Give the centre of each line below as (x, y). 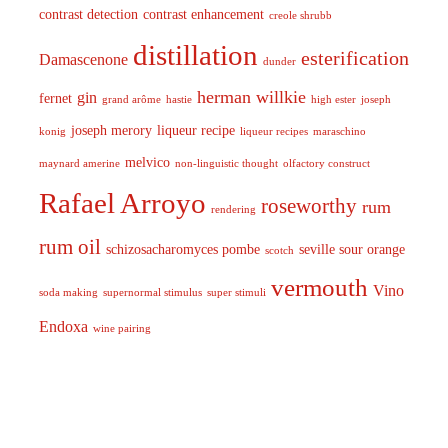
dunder (279, 62)
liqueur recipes (273, 132)
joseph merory (111, 131)
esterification (354, 59)
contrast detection (88, 15)
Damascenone (83, 60)
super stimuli (236, 293)
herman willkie (251, 97)
